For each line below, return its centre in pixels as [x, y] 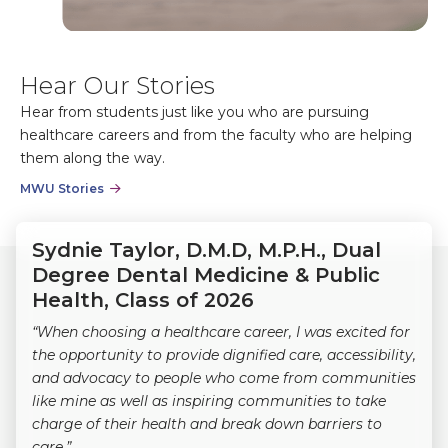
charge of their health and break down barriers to [207, 423]
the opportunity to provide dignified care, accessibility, [224, 354]
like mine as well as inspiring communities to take [209, 400]
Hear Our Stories [117, 85]
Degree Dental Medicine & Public [206, 274]
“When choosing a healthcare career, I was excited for [221, 331]
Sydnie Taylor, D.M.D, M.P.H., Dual [206, 249]
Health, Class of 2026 [143, 299]
